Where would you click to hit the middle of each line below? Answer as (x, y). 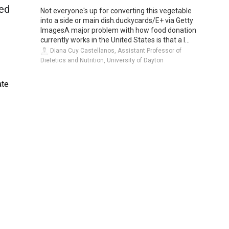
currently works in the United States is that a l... (115, 40)
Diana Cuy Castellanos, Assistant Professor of (115, 50)
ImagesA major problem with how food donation (118, 30)
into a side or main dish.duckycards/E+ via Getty (117, 20)
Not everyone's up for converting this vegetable (116, 10)
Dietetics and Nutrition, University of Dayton (102, 60)
